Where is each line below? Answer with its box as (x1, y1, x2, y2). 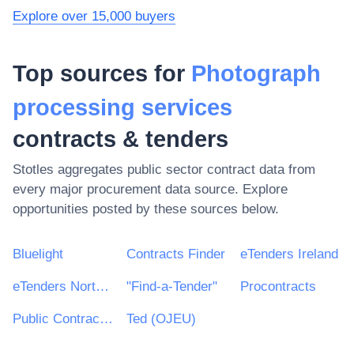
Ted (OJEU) (126, 311, 196, 326)
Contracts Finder (126, 246, 225, 262)
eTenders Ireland (240, 246, 338, 262)
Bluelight (13, 246, 63, 262)
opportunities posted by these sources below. (13, 201, 279, 217)
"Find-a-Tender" (126, 278, 217, 294)
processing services (13, 94, 232, 120)
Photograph (191, 60, 321, 86)
